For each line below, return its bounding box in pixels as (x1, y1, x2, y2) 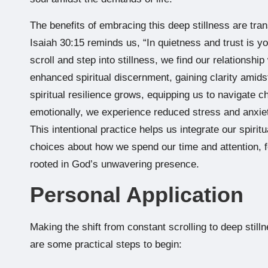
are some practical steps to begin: (30, 238, 182, 250)
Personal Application (30, 182, 243, 207)
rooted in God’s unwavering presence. (30, 158, 199, 170)
